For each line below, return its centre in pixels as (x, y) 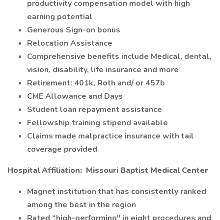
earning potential (60, 17)
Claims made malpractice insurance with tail (110, 136)
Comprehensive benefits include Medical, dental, (119, 56)
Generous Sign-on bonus (75, 30)
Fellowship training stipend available (97, 123)
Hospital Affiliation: (46, 170)
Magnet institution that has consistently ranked (117, 192)
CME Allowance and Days (75, 96)
